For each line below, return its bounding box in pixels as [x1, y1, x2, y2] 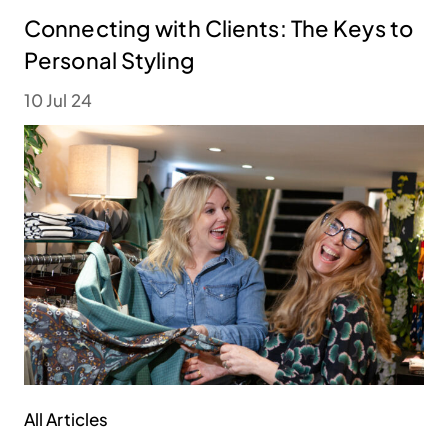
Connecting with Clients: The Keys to [24, 14, 413, 43]
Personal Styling [24, 46, 195, 75]
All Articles [24, 408, 109, 431]
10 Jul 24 [24, 89, 92, 112]
